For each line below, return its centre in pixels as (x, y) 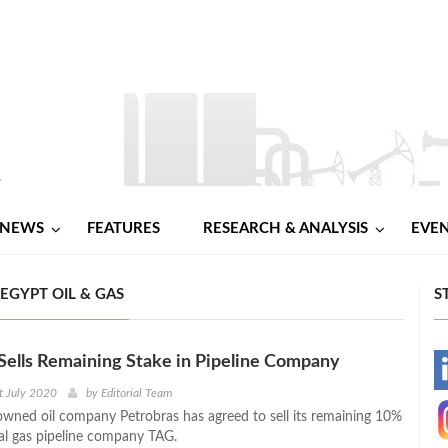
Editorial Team (136, 392)
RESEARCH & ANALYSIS (285, 228)
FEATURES (123, 228)
